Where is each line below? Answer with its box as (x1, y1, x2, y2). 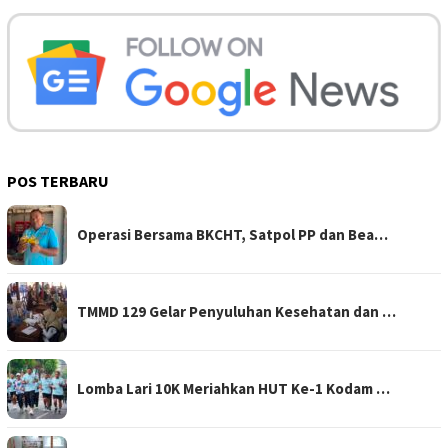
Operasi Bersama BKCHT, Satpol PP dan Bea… (77, 225, 388, 245)
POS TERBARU (7, 171, 109, 192)
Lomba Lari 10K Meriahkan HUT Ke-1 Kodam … (77, 379, 390, 399)
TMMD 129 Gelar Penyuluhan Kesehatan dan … (77, 302, 396, 322)
